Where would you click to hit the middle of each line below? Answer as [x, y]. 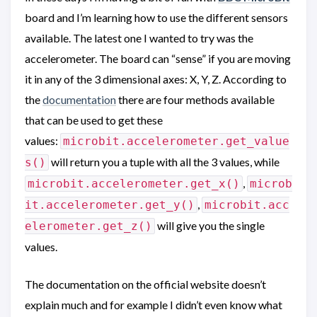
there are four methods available [195, 99]
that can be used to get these [94, 120]
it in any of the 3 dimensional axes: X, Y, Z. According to [156, 79]
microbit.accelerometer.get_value [176, 141]
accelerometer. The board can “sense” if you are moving [158, 58]
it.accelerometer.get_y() [110, 205]
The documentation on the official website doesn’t [145, 284]
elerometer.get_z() [88, 226]
